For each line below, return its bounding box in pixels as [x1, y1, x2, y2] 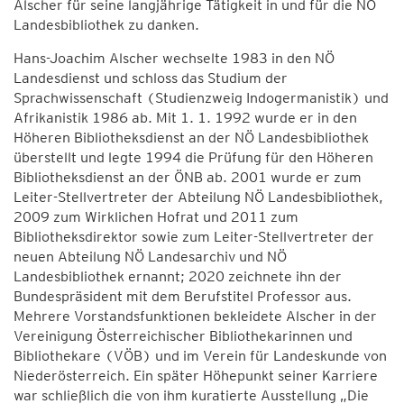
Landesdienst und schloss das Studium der [14, 69, 288, 87]
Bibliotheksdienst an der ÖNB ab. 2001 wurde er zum [14, 169, 362, 186]
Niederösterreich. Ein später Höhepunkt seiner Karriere [14, 367, 378, 384]
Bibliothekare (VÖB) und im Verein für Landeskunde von [14, 347, 387, 364]
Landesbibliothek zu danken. [14, 16, 199, 33]
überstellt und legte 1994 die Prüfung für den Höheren [14, 149, 373, 166]
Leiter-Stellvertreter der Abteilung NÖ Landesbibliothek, [14, 188, 383, 206]
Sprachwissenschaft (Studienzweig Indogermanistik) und [14, 89, 389, 106]
